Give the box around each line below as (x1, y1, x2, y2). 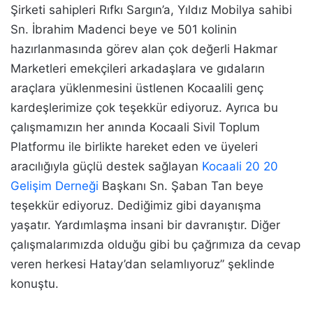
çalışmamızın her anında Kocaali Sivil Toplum (10, 120, 260, 135)
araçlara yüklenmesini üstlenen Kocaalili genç (10, 81, 263, 96)
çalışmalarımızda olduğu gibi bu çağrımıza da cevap (10, 238, 300, 252)
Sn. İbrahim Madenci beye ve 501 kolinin (10, 22, 237, 37)
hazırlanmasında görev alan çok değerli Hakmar (10, 42, 277, 57)
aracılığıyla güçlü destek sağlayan (10, 159, 202, 174)
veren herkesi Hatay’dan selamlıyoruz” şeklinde (10, 257, 275, 272)
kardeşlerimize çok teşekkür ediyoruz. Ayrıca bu (10, 101, 278, 115)
